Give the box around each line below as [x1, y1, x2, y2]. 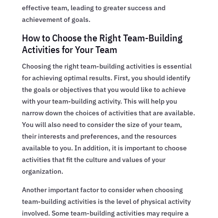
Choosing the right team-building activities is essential [21, 61, 192, 71]
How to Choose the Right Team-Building [21, 31, 182, 44]
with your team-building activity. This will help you [21, 96, 177, 106]
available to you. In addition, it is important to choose [21, 143, 187, 152]
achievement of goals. [21, 15, 91, 24]
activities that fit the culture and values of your [21, 155, 165, 164]
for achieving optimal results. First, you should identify [21, 73, 190, 82]
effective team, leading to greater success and [21, 3, 165, 12]
